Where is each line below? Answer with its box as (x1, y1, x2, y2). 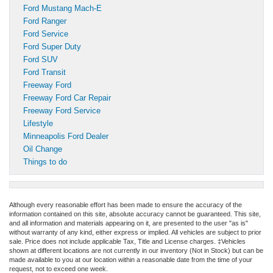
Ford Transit (23, 68, 66, 77)
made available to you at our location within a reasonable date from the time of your (9, 256, 252, 264)
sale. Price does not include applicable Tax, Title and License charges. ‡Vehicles (9, 238, 246, 246)
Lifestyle (23, 119, 53, 129)
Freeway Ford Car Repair (23, 93, 111, 103)
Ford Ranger (23, 16, 66, 26)
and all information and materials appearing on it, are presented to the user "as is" (9, 219, 248, 227)
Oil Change (23, 144, 62, 154)
